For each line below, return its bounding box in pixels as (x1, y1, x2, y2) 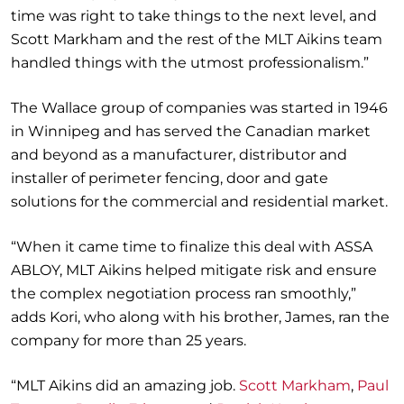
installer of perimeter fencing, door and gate (11, 170, 328, 188)
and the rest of (126, 31, 235, 49)
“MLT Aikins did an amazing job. (11, 377, 239, 395)
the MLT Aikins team (235, 31, 382, 49)
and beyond (11, 146, 102, 164)
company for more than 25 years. (11, 332, 246, 350)
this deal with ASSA (230, 238, 372, 256)
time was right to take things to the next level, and (11, 7, 377, 25)
